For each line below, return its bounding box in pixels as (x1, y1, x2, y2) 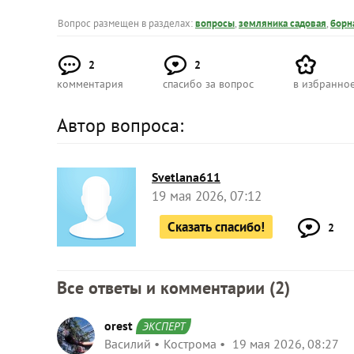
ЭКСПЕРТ (142, 319, 185, 333)
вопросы (195, 17, 235, 30)
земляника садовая (239, 17, 326, 30)
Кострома (164, 336, 217, 352)
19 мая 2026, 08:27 (229, 336, 339, 352)
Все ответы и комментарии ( (57, 277, 275, 299)
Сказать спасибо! (168, 218, 265, 235)
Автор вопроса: (57, 113, 183, 137)
